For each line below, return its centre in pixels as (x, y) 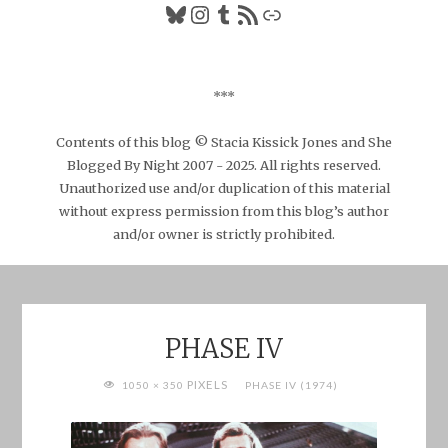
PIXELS (208, 385)
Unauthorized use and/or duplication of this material (224, 187)
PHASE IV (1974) (291, 385)
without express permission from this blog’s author (224, 210)
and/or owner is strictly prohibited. (224, 233)
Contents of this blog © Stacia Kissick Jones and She (224, 141)
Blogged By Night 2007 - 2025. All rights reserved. (224, 164)
